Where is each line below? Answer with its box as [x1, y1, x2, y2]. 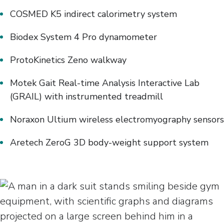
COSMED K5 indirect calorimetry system [10, 8, 177, 20]
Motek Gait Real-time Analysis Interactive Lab [10, 77, 199, 89]
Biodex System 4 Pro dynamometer [10, 31, 157, 43]
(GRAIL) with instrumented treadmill [10, 90, 163, 103]
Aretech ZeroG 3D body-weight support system [10, 136, 208, 149]
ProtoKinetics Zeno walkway [10, 54, 126, 66]
